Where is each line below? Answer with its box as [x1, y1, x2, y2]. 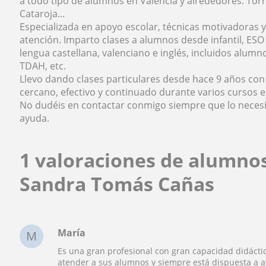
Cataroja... [20, 7, 65, 21]
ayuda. [20, 112, 50, 125]
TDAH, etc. [20, 59, 66, 73]
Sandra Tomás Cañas [20, 171, 215, 197]
